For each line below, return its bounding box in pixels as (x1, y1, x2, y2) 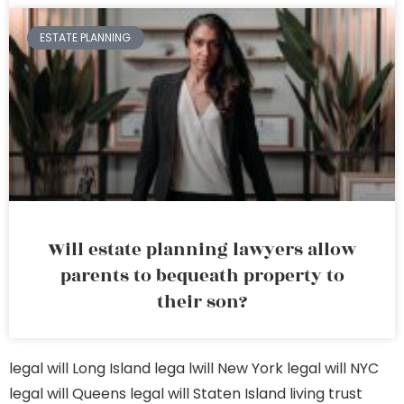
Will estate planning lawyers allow (48, 236, 356, 263)
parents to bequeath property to (60, 262, 344, 289)
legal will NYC (287, 358, 379, 379)
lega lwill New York (154, 358, 283, 379)
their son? (157, 289, 247, 316)
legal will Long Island (9, 358, 151, 379)
